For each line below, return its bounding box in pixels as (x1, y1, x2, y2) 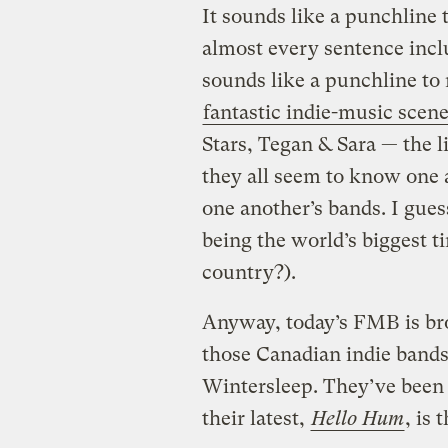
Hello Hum (310, 406, 404, 430)
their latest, (201, 406, 310, 430)
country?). (201, 260, 296, 284)
